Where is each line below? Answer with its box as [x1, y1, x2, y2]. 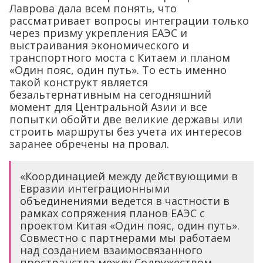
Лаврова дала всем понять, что [9, 1, 177, 16]
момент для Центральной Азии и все [9, 100, 207, 114]
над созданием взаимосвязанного [20, 243, 203, 258]
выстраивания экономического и [9, 38, 189, 53]
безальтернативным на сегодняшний [9, 87, 211, 102]
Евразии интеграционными [20, 181, 170, 196]
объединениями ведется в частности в [20, 194, 230, 208]
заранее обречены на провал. [9, 137, 169, 151]
